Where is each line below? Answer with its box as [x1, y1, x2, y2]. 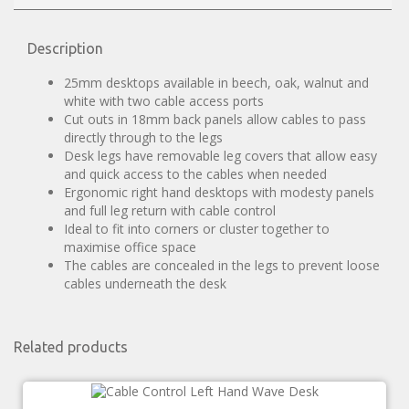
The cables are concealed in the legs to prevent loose [64, 257, 380, 275]
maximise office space [64, 238, 196, 257]
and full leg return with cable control [64, 202, 276, 220]
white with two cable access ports [64, 92, 264, 110]
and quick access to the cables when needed [64, 165, 327, 184]
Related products [14, 339, 128, 356]
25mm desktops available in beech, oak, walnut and [64, 74, 369, 92]
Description [27, 40, 103, 58]
